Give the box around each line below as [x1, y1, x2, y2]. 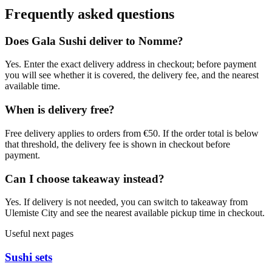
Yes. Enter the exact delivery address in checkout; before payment [5, 59, 256, 70]
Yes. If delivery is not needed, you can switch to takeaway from [5, 197, 248, 208]
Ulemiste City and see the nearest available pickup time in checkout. [5, 208, 265, 219]
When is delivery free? [5, 103, 115, 117]
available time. [5, 81, 60, 92]
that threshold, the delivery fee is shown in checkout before [5, 138, 230, 149]
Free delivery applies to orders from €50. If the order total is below [5, 127, 259, 138]
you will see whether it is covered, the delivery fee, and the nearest [5, 70, 259, 81]
